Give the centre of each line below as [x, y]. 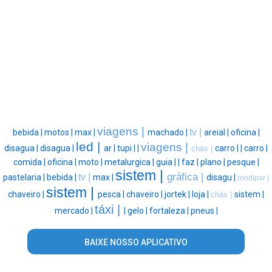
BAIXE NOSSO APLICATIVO [136, 242]
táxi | [109, 209]
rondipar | [253, 178]
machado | [168, 132]
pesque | [243, 162]
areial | [217, 132]
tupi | [127, 148]
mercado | [74, 210]
